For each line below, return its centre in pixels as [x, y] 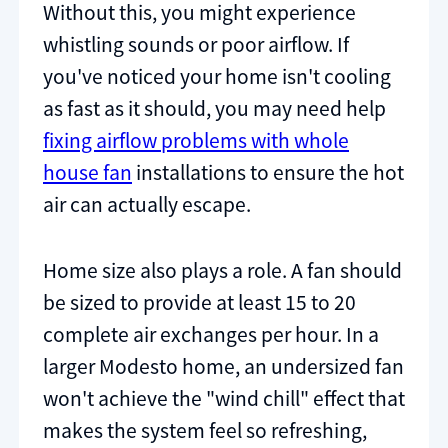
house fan [87, 173]
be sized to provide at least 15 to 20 [199, 302]
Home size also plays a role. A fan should [222, 270]
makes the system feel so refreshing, [205, 430]
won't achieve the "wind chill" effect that [224, 398]
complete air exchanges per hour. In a [211, 334]
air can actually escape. [147, 205]
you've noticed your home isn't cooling [217, 77]
